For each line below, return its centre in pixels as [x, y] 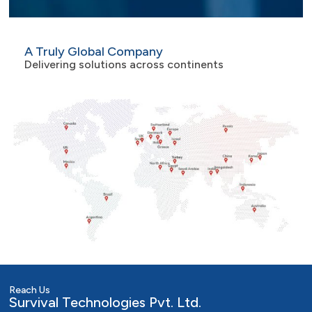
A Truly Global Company [94, 51]
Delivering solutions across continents [124, 64]
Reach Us [30, 290]
